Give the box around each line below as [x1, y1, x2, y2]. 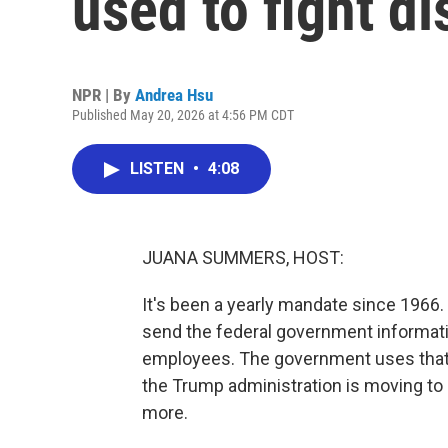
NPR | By [72, 85, 135, 105]
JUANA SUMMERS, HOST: [142, 247, 344, 268]
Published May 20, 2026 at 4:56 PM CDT [72, 107, 294, 123]
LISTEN [130, 159, 188, 178]
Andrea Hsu [135, 85, 213, 105]
